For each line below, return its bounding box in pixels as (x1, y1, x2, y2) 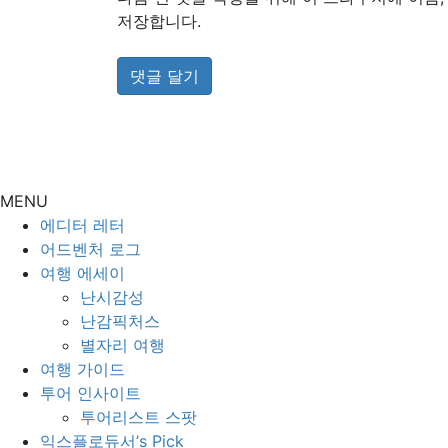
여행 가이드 (40, 359, 125, 379)
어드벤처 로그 (40, 239, 141, 259)
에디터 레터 (40, 215, 125, 235)
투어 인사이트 (40, 383, 141, 403)
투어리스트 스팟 (80, 407, 197, 427)
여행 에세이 (40, 263, 125, 283)
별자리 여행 (80, 335, 165, 355)
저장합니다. (117, 11, 201, 31)
